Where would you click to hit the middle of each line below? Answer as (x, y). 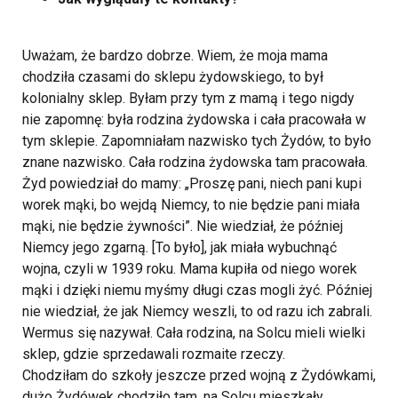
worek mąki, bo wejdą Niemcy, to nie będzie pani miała (191, 205)
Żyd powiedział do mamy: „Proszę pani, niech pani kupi (192, 183)
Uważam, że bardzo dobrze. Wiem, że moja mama (175, 56)
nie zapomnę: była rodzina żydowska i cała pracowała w (194, 119)
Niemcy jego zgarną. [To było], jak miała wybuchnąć (179, 247)
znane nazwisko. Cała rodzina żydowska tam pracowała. (195, 162)
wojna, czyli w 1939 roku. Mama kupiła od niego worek (190, 269)
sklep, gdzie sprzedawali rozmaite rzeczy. (154, 354)
